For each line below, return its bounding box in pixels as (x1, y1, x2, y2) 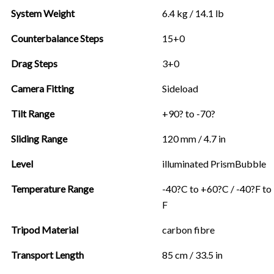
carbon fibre (162, 223, 215, 235)
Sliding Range (11, 132, 67, 144)
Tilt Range (11, 107, 54, 119)
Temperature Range (11, 182, 94, 194)
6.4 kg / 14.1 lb (162, 7, 224, 19)
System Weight (11, 7, 75, 19)
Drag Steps (11, 57, 57, 69)
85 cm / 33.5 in (162, 248, 223, 261)
